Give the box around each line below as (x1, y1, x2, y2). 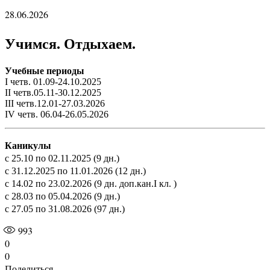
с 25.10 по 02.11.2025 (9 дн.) (5, 153, 119, 164)
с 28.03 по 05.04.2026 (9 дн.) (5, 191, 120, 202)
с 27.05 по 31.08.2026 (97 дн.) (5, 204, 125, 215)
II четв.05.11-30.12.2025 (5, 87, 101, 98)
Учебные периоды (5, 66, 84, 77)
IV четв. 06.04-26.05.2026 (5, 109, 108, 120)
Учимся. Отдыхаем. (5, 33, 136, 54)
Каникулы (5, 140, 51, 151)
